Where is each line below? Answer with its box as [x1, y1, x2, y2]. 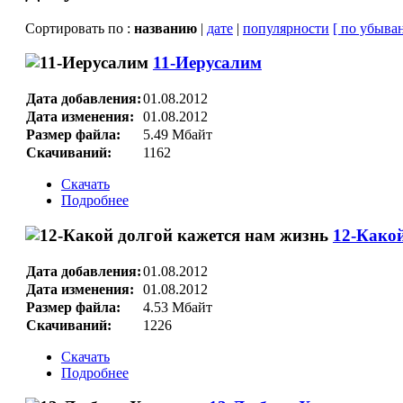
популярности [242, 20, 329, 36]
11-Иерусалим [152, 53, 262, 73]
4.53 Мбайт [142, 299, 212, 315]
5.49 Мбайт [142, 127, 212, 143]
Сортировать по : [24, 20, 134, 36]
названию [133, 20, 201, 36]
